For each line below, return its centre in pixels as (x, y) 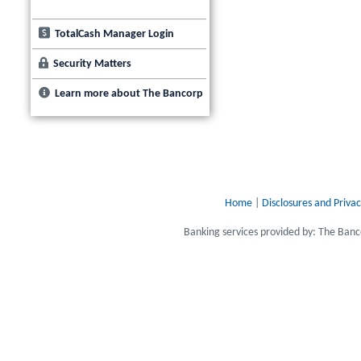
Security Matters (92, 64)
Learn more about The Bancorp (129, 93)
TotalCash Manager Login (114, 34)
